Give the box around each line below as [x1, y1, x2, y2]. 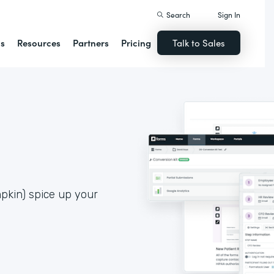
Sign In [218, 9, 241, 20]
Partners [73, 36, 109, 49]
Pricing [121, 36, 152, 49]
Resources [17, 36, 61, 49]
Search [166, 9, 191, 20]
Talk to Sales [172, 36, 226, 49]
